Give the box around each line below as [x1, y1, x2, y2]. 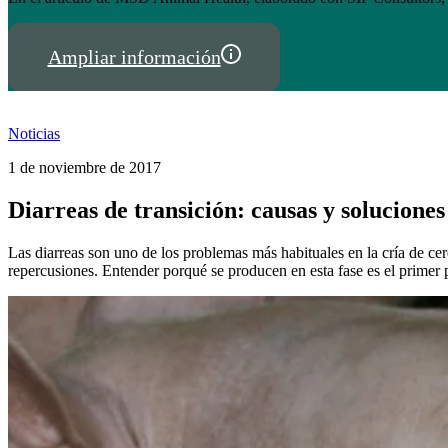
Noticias [8, 124, 60, 142]
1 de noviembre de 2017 [8, 158, 161, 176]
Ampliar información [47, 45, 221, 68]
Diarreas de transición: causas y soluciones [8, 196, 445, 223]
